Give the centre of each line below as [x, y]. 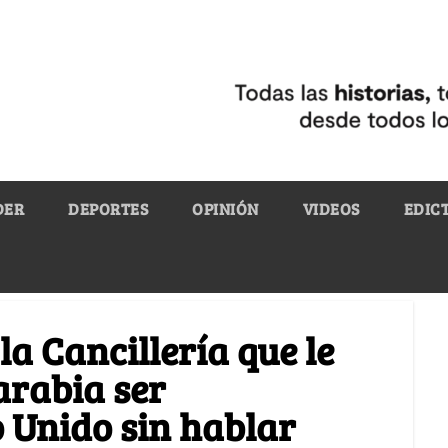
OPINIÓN [225, 208]
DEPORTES [108, 208]
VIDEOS [331, 208]
